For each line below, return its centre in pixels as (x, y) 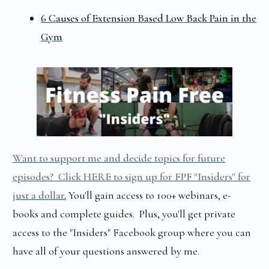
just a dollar (38, 195)
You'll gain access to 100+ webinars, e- (149, 195)
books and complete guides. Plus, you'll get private (124, 213)
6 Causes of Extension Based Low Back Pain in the (149, 18)
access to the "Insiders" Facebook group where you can (132, 232)
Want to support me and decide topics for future (119, 158)
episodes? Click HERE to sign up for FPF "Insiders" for (131, 176)
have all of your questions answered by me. (108, 251)
